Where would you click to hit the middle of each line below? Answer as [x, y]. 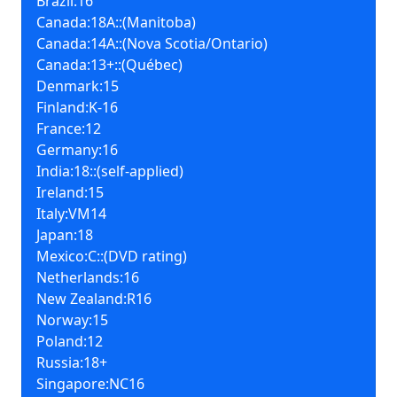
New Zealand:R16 [94, 299]
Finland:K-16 [77, 107]
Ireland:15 [70, 192]
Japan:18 [65, 235]
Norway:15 [72, 320]
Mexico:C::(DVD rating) [112, 256]
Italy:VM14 [71, 214]
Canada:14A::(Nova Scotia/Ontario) [152, 43]
